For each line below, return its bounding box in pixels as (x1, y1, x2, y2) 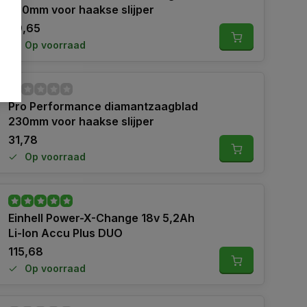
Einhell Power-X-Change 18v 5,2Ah (8, 211, 195, 225)
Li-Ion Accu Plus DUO (8, 226, 123, 240)
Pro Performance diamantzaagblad (8, 99, 198, 113)
